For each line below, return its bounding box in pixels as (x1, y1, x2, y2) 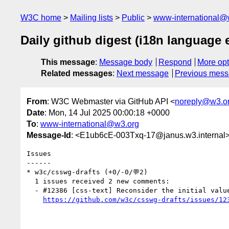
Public (122, 13, 145, 22)
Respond (158, 58, 192, 67)
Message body (99, 58, 152, 67)
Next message (117, 69, 169, 78)
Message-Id (27, 130, 71, 140)
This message (41, 58, 95, 67)
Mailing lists (70, 13, 113, 22)
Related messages (41, 69, 112, 78)
